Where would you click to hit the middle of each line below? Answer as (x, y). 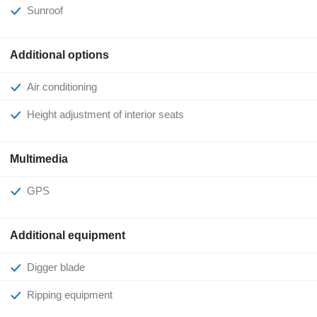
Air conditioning (65, 87)
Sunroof (48, 11)
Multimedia (39, 159)
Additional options (59, 55)
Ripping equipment (74, 295)
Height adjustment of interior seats (109, 115)
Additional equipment (68, 236)
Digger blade (60, 267)
